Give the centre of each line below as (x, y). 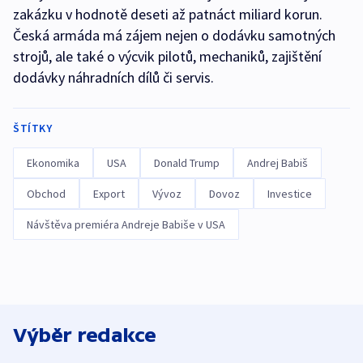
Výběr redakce (85, 335)
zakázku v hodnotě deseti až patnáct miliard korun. (168, 14)
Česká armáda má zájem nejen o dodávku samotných (174, 35)
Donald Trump (187, 162)
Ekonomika (53, 162)
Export (109, 193)
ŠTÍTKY (32, 128)
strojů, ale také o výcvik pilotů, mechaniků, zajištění (167, 56)
